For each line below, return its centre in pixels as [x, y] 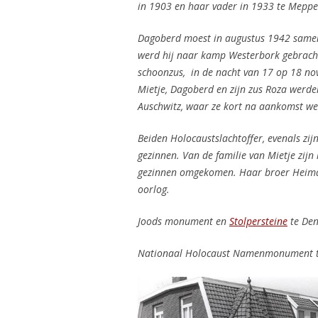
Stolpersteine [258, 221]
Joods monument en [183, 221]
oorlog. [154, 189]
